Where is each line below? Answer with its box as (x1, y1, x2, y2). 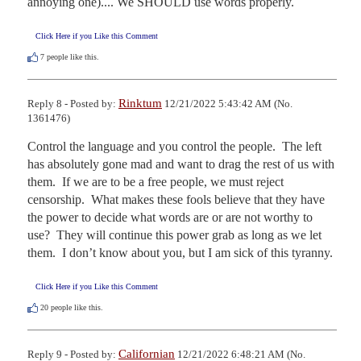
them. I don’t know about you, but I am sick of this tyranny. (27, 245, 333, 259)
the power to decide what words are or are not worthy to (27, 210, 313, 224)
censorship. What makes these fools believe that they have (27, 192, 325, 206)
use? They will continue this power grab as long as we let (27, 227, 322, 242)
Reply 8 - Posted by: (27, 97, 118, 110)
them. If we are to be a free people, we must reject (27, 174, 284, 189)
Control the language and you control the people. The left (27, 139, 322, 153)
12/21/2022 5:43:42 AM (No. (162, 97, 293, 110)
